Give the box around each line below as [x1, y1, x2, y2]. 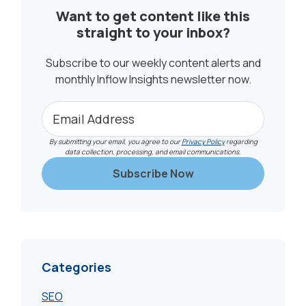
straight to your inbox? [76, 23, 230, 42]
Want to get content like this [56, 7, 250, 26]
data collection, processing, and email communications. [65, 147, 241, 157]
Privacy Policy [181, 137, 225, 147]
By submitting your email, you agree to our [48, 137, 182, 147]
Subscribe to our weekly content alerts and [45, 55, 261, 71]
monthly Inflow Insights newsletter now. [55, 72, 251, 87]
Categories [42, 258, 112, 275]
